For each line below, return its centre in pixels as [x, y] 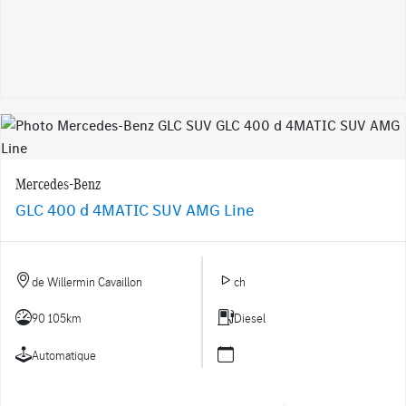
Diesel [250, 318]
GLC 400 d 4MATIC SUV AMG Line [135, 210]
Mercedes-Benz [58, 184]
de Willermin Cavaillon [87, 281]
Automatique [64, 355]
